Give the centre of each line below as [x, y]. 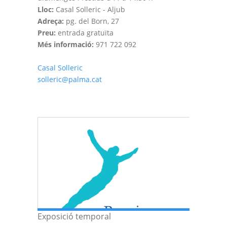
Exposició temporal [74, 216]
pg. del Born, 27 [91, 21]
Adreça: [51, 21]
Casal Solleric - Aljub [89, 9]
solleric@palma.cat [70, 79]
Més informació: [66, 44]
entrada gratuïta [85, 33]
